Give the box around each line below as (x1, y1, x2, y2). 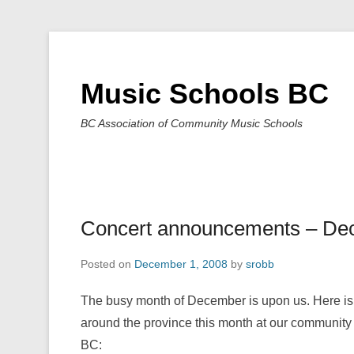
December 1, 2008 (134, 258, 228, 270)
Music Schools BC (81, 77, 329, 110)
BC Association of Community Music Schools (81, 117, 303, 130)
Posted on (81, 258, 134, 270)
